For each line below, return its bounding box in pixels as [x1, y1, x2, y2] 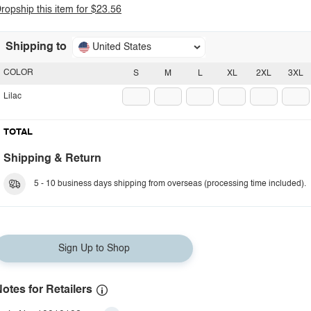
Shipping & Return [3, 153, 101, 165]
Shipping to [6, 42, 67, 53]
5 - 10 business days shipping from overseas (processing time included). [34, 180, 306, 188]
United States [92, 42, 151, 52]
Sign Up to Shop [58, 244, 130, 253]
